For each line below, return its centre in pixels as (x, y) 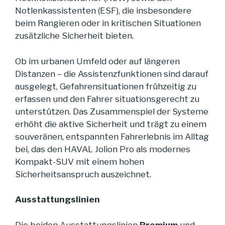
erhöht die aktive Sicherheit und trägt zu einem (111, 124)
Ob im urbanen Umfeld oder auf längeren (97, 61)
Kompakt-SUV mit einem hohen (80, 161)
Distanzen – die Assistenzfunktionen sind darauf (112, 74)
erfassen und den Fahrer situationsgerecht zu (107, 99)
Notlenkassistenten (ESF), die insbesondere (103, 11)
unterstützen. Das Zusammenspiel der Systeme (112, 111)
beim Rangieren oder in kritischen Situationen (108, 23)
